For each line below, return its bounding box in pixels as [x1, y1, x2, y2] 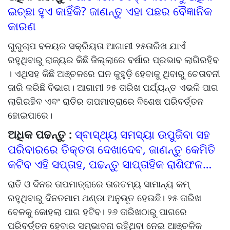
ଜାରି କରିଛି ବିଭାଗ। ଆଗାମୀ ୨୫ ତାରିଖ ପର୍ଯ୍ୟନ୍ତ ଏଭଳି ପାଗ [8, 81, 218, 94]
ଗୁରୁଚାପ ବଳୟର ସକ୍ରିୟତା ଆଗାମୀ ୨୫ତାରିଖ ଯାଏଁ [8, 40, 186, 52]
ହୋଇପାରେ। [8, 109, 55, 122]
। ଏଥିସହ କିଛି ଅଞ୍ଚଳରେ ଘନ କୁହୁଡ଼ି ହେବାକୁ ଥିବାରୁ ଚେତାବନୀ [8, 67, 220, 80]
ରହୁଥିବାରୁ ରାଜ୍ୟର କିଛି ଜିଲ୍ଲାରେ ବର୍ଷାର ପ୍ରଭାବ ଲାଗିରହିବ [8, 53, 219, 66]
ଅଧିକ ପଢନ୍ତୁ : [8, 126, 75, 142]
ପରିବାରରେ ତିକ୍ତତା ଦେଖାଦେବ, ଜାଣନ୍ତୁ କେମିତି [8, 141, 216, 157]
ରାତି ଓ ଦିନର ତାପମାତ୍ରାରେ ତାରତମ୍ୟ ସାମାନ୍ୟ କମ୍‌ [8, 178, 189, 190]
